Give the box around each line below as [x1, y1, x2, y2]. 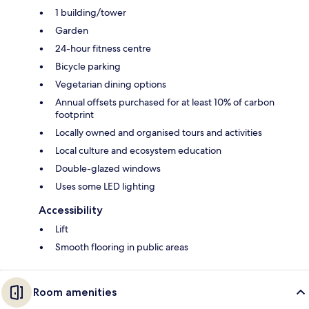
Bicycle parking [55, 60, 121, 73]
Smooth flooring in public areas [55, 241, 188, 254]
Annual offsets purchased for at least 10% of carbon [55, 96, 275, 109]
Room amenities [33, 286, 117, 299]
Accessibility [39, 203, 103, 217]
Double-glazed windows [55, 162, 161, 175]
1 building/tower [55, 6, 126, 19]
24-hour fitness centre [55, 42, 151, 55]
